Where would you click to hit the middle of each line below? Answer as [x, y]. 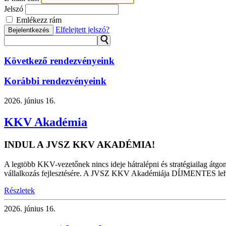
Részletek [19, 190]
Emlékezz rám [38, 20]
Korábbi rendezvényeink [55, 81]
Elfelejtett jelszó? [82, 30]
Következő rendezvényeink [59, 61]
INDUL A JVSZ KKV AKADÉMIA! [79, 144]
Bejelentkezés [29, 30]
